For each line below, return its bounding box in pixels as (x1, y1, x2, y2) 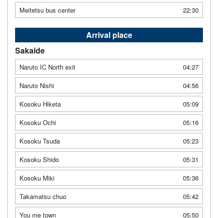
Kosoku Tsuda (19, 136, 60, 145)
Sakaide (15, 44, 45, 56)
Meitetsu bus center (19, 5, 75, 15)
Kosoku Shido (19, 154, 59, 164)
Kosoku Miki (19, 173, 54, 182)
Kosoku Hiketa (19, 99, 61, 109)
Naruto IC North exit (19, 62, 75, 72)
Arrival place (86, 29, 132, 40)
